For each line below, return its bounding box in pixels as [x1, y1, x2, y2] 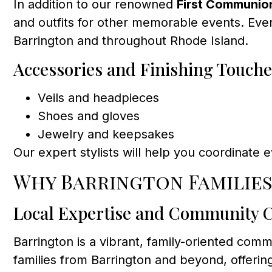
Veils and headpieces [38, 90, 159, 105]
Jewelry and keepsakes [38, 126, 174, 141]
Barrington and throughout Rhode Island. [13, 33, 248, 49]
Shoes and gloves [38, 108, 140, 123]
